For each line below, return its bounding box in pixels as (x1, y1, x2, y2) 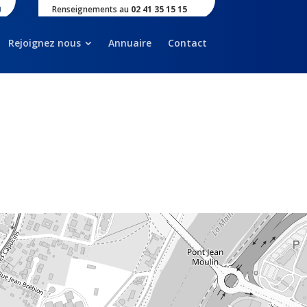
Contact (167, 36, 207, 49)
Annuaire (108, 36, 151, 49)
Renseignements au (51, 3, 129, 15)
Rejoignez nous (8, 36, 81, 49)
